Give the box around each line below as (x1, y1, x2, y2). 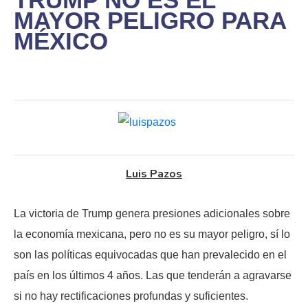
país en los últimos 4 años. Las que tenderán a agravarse (14, 269, 291, 282)
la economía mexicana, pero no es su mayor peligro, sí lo (14, 228, 290, 241)
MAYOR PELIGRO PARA (14, 7, 286, 34)
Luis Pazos (126, 166, 182, 182)
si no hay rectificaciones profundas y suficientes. (14, 290, 248, 302)
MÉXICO (14, 27, 108, 55)
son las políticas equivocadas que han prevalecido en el (14, 249, 287, 261)
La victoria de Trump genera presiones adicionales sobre (14, 208, 290, 220)
